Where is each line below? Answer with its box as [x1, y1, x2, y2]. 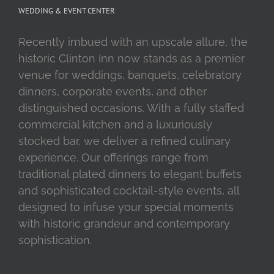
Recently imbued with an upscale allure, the [18, 35, 248, 48]
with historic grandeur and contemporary [18, 217, 230, 230]
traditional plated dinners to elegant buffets [18, 167, 242, 180]
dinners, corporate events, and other [18, 84, 207, 98]
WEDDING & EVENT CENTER [18, 5, 115, 16]
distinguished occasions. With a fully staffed [18, 101, 244, 114]
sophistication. [18, 233, 92, 246]
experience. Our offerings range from [18, 150, 209, 164]
